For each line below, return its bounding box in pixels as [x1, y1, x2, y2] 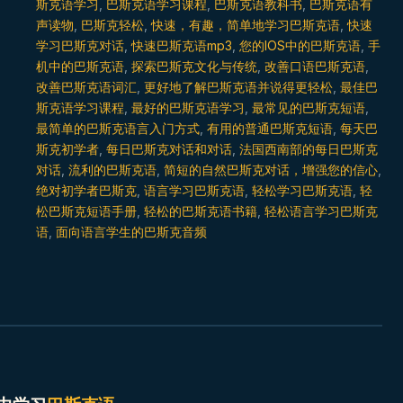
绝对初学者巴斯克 [36, 183, 137, 198]
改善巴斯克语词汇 [36, 79, 137, 94]
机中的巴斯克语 [36, 58, 124, 74]
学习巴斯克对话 [36, 38, 124, 53]
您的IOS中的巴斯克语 [239, 38, 361, 53]
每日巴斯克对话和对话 [106, 141, 232, 157]
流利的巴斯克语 [68, 162, 157, 177]
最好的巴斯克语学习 [131, 100, 245, 115]
